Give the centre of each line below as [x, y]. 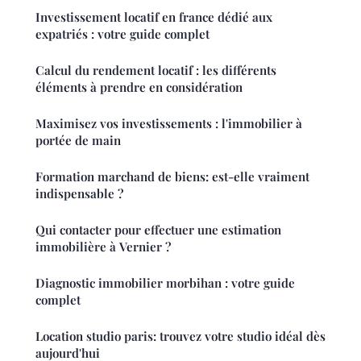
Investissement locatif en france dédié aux [154, 17]
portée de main [78, 140]
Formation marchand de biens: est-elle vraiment [172, 176]
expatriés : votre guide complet [122, 33]
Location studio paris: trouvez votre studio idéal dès [180, 336]
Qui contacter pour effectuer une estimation [158, 229]
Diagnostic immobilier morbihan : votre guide [165, 282]
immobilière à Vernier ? [103, 246]
